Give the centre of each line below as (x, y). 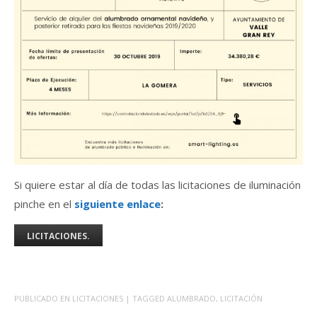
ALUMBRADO (191, 298)
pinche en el (44, 203)
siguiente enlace (117, 203)
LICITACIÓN (241, 298)
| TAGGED (146, 298)
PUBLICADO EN (43, 298)
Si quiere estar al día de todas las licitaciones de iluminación (157, 184)
